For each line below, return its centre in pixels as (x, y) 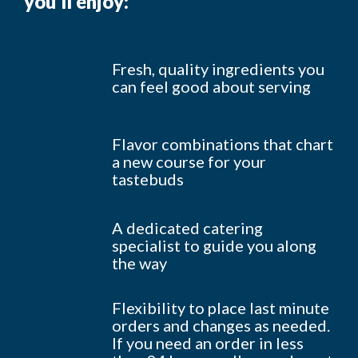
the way (139, 263)
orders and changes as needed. (221, 326)
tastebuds (148, 179)
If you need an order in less (208, 343)
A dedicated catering (187, 227)
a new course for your (189, 161)
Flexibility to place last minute (221, 308)
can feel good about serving (211, 86)
